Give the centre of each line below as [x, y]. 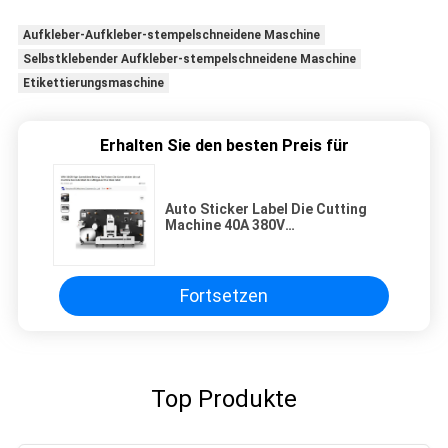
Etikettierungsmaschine [93, 82]
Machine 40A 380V [225, 224]
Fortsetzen [224, 296]
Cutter [187, 256]
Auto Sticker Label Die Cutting [266, 208]
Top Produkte [224, 398]
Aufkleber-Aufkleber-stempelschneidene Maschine [171, 34]
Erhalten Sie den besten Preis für [224, 145]
